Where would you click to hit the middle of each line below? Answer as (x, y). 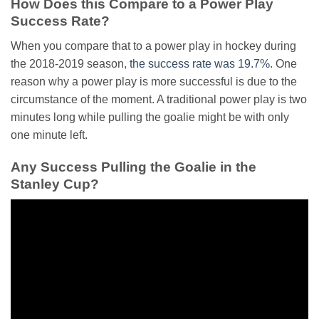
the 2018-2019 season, (70, 63)
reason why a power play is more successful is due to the (154, 81)
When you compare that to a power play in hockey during (153, 46)
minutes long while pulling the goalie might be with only (150, 117)
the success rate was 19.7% (200, 63)
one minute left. (49, 135)
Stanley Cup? (55, 184)
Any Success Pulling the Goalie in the (134, 167)
